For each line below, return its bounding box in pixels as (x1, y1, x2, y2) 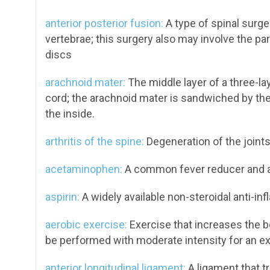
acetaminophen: (45, 163, 122, 175)
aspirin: (45, 190, 80, 203)
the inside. (45, 107, 95, 120)
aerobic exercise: (45, 218, 127, 231)
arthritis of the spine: (45, 135, 144, 148)
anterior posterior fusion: (45, 17, 163, 30)
